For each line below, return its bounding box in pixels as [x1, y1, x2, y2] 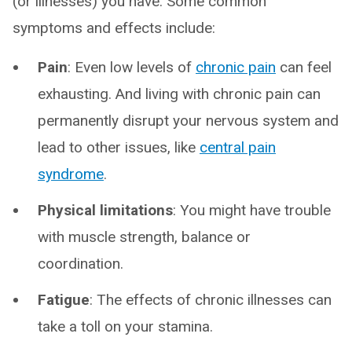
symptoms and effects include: [13, 19, 215, 37]
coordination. [38, 255, 123, 273]
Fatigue [38, 291, 90, 309]
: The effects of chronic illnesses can [90, 291, 332, 309]
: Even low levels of [68, 58, 196, 76]
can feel [276, 58, 332, 76]
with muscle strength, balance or [38, 228, 251, 246]
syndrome [38, 165, 104, 183]
